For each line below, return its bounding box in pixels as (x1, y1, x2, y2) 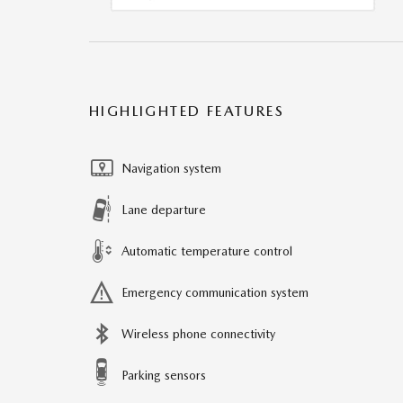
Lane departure (121, 201, 206, 217)
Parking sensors (121, 367, 206, 382)
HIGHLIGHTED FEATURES (89, 102, 284, 120)
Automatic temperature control (121, 243, 292, 258)
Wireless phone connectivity (121, 326, 275, 341)
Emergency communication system (121, 284, 309, 300)
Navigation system (121, 160, 221, 175)
